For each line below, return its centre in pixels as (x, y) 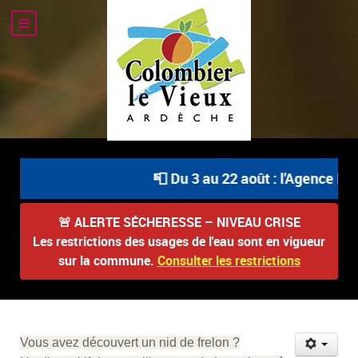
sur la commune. (107, 260)
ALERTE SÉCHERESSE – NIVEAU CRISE (187, 222)
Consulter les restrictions (229, 260)
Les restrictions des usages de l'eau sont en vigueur (179, 241)
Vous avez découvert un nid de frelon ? (130, 342)
